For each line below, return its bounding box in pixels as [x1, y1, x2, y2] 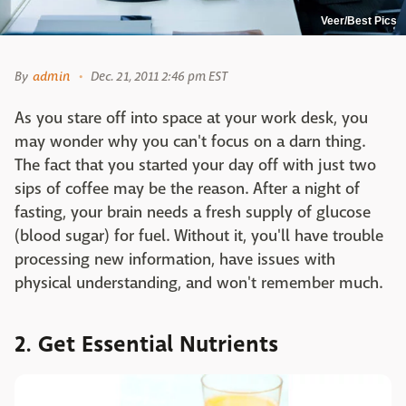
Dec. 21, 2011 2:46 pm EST [90, 67, 228, 84]
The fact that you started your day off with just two [14, 154, 376, 176]
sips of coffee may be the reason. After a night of [14, 178, 360, 199]
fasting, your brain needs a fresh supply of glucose [14, 201, 371, 223]
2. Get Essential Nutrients [14, 327, 278, 361]
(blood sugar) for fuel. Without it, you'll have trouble [14, 225, 383, 246]
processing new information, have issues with [14, 248, 335, 270]
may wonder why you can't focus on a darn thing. [14, 130, 365, 152]
